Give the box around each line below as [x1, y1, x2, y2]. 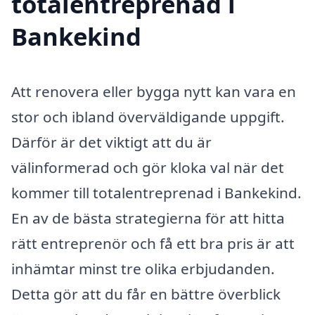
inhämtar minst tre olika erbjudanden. [11, 258, 275, 278]
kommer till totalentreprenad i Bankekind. [11, 182, 302, 202]
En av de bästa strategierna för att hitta [11, 207, 285, 228]
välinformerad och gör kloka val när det [11, 157, 284, 177]
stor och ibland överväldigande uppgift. [11, 106, 285, 127]
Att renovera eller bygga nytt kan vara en [11, 81, 296, 101]
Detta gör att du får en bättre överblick [11, 283, 281, 304]
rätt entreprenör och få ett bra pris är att [11, 233, 295, 253]
